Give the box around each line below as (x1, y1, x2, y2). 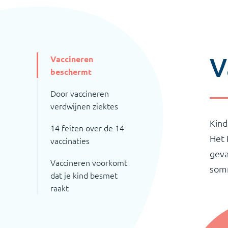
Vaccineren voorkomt (50, 157, 127, 168)
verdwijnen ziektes (50, 100, 118, 111)
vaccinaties (50, 135, 90, 146)
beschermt (50, 66, 92, 77)
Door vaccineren (50, 88, 109, 99)
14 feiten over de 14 (50, 122, 124, 133)
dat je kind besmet (50, 169, 118, 181)
